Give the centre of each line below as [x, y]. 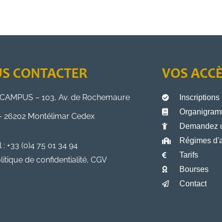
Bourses [194, 169]
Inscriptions [200, 97]
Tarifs [189, 155]
